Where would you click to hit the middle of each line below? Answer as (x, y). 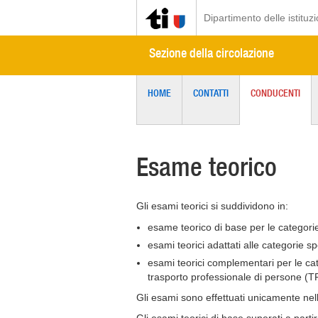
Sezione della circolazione (211, 53)
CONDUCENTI (275, 93)
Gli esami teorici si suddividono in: (212, 206)
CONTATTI (211, 93)
